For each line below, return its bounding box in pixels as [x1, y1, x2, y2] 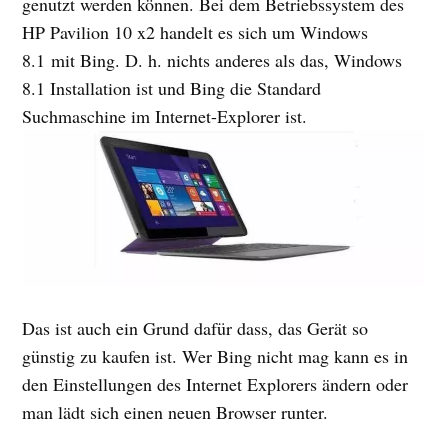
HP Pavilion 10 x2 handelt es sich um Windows [22, 20, 369, 44]
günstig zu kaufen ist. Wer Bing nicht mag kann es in [22, 344, 409, 369]
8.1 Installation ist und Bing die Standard [22, 76, 322, 100]
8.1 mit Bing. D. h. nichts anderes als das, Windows [22, 48, 403, 72]
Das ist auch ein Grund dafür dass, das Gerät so [22, 316, 369, 341]
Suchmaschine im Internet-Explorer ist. [22, 104, 308, 128]
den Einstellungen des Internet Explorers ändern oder [22, 372, 409, 397]
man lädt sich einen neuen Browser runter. [22, 400, 329, 425]
